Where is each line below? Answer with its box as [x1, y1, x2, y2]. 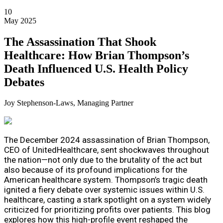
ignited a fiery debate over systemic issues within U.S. [4, 185, 205, 195]
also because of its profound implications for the [4, 165, 187, 175]
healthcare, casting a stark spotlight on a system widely [4, 195, 211, 205]
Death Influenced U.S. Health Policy [4, 62, 188, 75]
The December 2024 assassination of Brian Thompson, [4, 135, 210, 145]
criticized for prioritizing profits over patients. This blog [4, 205, 211, 215]
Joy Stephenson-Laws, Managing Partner [4, 99, 133, 108]
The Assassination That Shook [4, 35, 156, 48]
